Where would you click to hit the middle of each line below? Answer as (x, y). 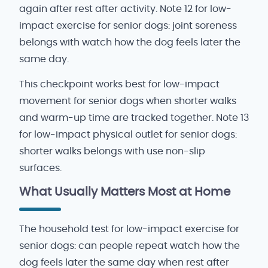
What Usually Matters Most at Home (125, 192)
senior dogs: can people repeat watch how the (130, 246)
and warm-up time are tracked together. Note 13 (134, 118)
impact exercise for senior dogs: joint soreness (128, 26)
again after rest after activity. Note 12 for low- (125, 9)
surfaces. (40, 168)
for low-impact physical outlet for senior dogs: (128, 134)
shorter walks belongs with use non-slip (112, 151)
